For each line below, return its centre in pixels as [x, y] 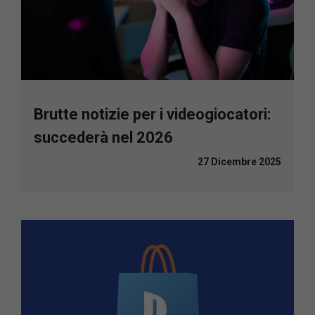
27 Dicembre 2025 [239, 162]
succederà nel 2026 [103, 138]
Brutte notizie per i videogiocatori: [152, 115]
